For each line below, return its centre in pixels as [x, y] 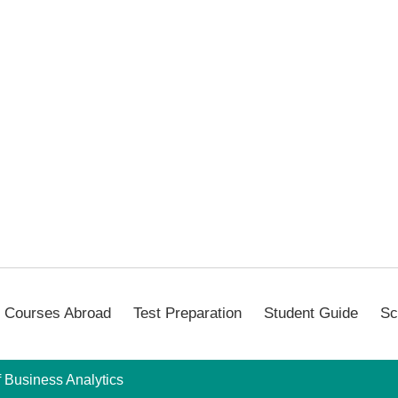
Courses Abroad [58, 314]
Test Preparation [187, 314]
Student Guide [311, 314]
